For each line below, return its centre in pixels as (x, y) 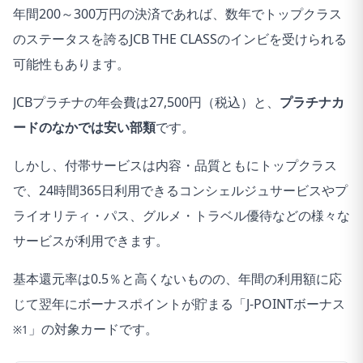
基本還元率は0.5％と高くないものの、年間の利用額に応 (177, 278)
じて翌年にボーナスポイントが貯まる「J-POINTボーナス (179, 303)
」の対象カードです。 (93, 329)
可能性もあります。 (71, 64)
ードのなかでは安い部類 (84, 127)
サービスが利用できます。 (91, 240)
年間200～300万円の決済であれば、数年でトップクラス (177, 13)
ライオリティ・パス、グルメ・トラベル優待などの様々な (181, 215)
